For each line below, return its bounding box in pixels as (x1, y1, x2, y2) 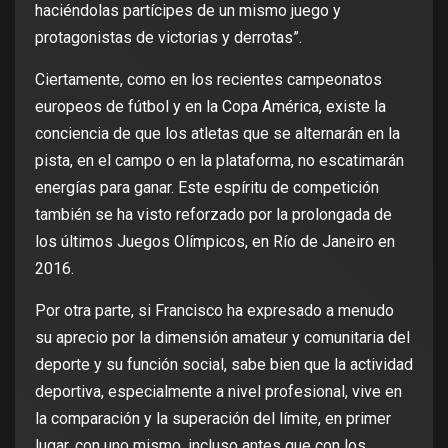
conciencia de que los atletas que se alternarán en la (35, 124, 400, 144)
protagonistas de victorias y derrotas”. (35, 28, 302, 48)
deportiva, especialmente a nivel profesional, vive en (35, 382, 402, 402)
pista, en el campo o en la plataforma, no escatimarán (35, 151, 404, 171)
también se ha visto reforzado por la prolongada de (35, 205, 392, 225)
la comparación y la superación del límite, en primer (35, 409, 391, 429)
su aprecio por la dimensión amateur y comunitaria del (35, 328, 410, 348)
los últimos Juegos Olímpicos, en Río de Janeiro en (35, 232, 395, 252)
